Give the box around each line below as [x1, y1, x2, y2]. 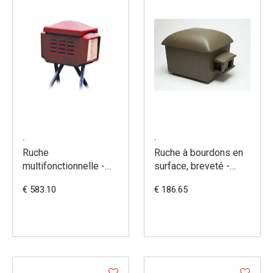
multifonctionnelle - [23, 160, 105, 172]
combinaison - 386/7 [23, 174, 112, 186]
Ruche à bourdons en [154, 147, 243, 159]
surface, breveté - [154, 160, 230, 172]
